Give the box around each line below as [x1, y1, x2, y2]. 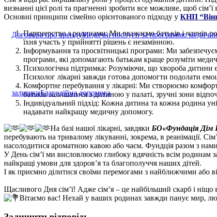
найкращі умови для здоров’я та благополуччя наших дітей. [4, 159, 201, 167]
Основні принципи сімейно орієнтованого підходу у [4, 13, 178, 21]
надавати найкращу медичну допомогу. [23, 108, 154, 116]
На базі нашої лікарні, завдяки [50, 124, 150, 132]
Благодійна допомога [40, 89, 110, 97]
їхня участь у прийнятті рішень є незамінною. [23, 38, 174, 46]
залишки [12, 89, 40, 97]
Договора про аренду [12, 31, 82, 39]
